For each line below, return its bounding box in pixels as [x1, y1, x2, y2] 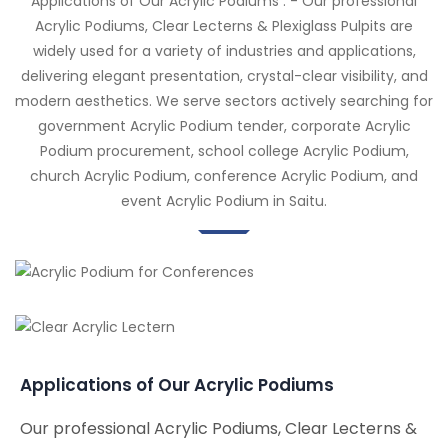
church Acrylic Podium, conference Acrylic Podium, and [30, 166, 418, 186]
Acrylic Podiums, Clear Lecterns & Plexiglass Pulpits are [35, 16, 413, 36]
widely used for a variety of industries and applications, [32, 41, 416, 61]
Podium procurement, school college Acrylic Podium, [39, 141, 409, 161]
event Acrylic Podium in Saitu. [121, 191, 327, 211]
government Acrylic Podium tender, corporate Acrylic [37, 116, 411, 136]
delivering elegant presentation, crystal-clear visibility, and [20, 66, 428, 86]
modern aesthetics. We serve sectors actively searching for [15, 91, 433, 111]
